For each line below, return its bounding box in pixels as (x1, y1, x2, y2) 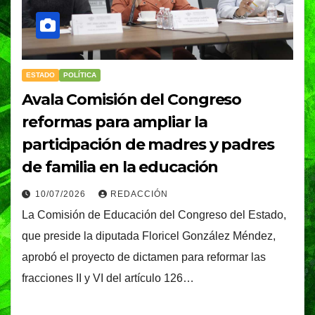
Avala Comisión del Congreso (22, 89, 242, 109)
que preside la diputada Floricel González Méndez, (22, 229, 276, 242)
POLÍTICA (63, 70, 96, 79)
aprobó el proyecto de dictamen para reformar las (22, 250, 266, 263)
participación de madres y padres (22, 134, 274, 154)
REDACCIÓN (110, 188, 168, 199)
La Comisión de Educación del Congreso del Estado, (22, 208, 286, 221)
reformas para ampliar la (22, 112, 207, 131)
